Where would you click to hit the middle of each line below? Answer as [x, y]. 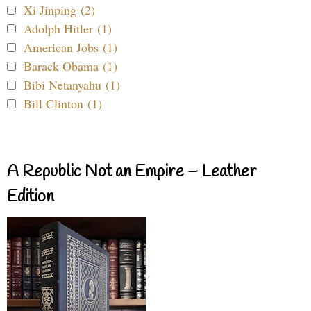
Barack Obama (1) [70, 66]
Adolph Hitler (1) [68, 28]
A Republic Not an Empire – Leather [132, 172]
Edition [31, 197]
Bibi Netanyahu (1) [72, 84]
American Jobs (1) [70, 47]
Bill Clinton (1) [63, 103]
